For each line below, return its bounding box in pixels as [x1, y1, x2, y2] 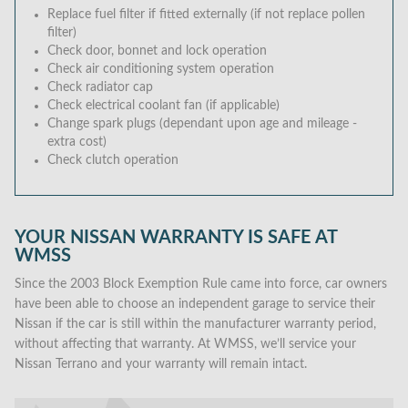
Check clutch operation [47, 154, 178, 167]
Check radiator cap [47, 81, 153, 94]
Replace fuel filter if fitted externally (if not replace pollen [47, 8, 365, 21]
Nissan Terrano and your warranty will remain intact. [15, 358, 307, 371]
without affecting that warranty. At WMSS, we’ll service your [15, 338, 356, 351]
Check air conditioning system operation [47, 63, 274, 76]
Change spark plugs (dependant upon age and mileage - [47, 117, 357, 130]
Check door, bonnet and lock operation [47, 45, 267, 57]
